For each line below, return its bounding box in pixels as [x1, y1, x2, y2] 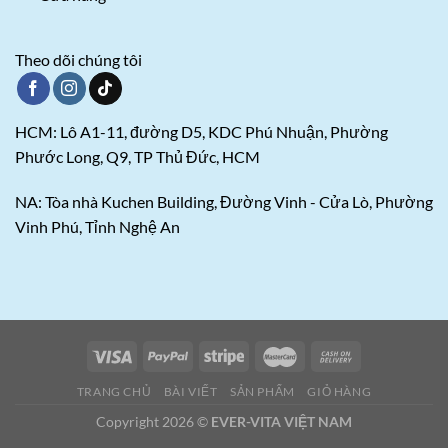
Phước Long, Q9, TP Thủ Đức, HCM [15, 146, 260, 166]
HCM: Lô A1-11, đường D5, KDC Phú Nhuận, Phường [15, 121, 388, 141]
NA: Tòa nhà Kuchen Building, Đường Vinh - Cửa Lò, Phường [15, 192, 433, 212]
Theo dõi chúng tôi [15, 50, 142, 70]
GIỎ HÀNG [307, 383, 372, 399]
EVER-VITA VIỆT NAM [211, 412, 352, 430]
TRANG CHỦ [76, 383, 152, 399]
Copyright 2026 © [96, 412, 211, 430]
